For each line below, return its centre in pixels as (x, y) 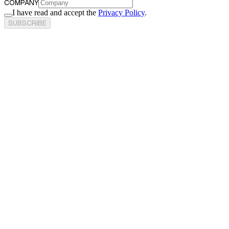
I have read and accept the (55, 13)
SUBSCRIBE (27, 23)
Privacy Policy (121, 13)
